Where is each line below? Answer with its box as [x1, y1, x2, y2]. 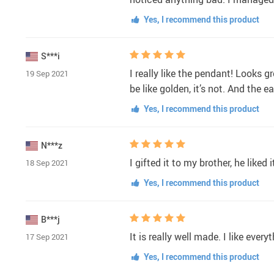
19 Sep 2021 [26, 67, 68, 79]
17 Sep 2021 [26, 231, 68, 242]
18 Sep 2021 [26, 157, 68, 168]
